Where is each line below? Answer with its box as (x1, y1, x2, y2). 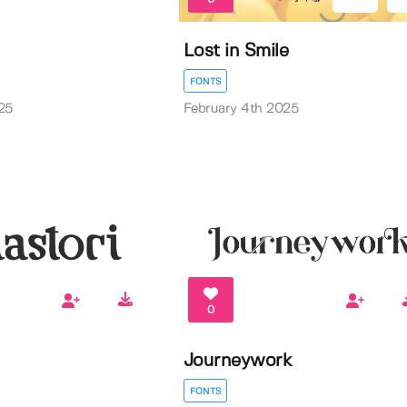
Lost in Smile (183, 42, 289, 60)
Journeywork (183, 352, 293, 370)
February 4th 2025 (183, 102, 299, 115)
